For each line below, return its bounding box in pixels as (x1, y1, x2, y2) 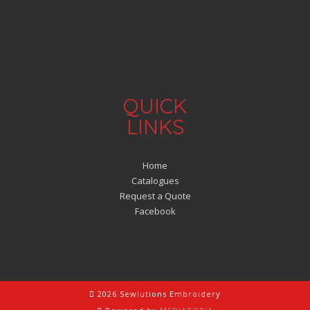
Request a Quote (119, 189, 191, 202)
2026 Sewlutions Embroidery (95, 288, 221, 299)
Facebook (134, 204, 176, 217)
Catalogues (131, 174, 179, 187)
